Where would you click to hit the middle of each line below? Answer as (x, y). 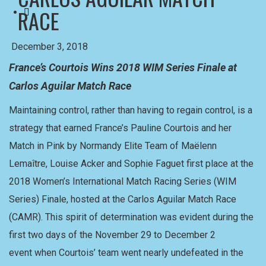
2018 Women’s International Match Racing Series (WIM (123, 181)
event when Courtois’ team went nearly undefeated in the (126, 253)
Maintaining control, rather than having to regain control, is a (131, 110)
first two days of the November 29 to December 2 (112, 235)
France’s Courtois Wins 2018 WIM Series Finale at (123, 67)
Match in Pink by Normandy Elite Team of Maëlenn (113, 146)
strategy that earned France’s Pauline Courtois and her (120, 128)
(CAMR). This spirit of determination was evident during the (131, 217)
